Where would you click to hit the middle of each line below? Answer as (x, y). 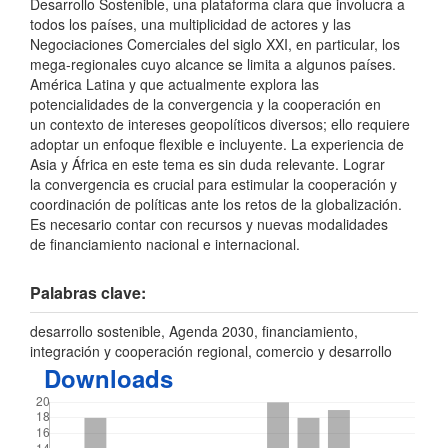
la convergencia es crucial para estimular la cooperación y (213, 184)
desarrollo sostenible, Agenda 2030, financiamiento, (194, 330)
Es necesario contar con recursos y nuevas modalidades (209, 224)
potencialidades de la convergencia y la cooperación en (205, 104)
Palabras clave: (88, 293)
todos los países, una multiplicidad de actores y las (190, 24)
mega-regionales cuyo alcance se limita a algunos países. (213, 64)
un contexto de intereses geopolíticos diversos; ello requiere (220, 124)
